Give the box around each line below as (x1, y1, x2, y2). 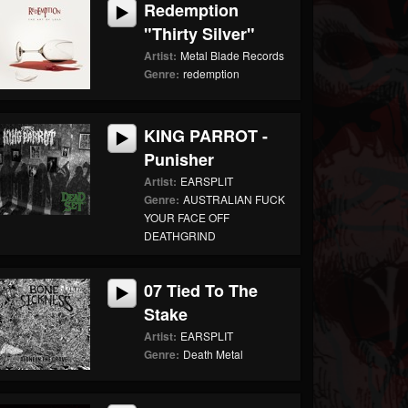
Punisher (144, 148, 215, 171)
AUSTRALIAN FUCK (183, 191, 286, 207)
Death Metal (183, 346, 244, 362)
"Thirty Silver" (144, 22, 256, 46)
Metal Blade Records (180, 47, 285, 63)
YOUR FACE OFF (144, 209, 230, 225)
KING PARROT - (144, 124, 269, 148)
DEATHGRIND (144, 228, 217, 243)
